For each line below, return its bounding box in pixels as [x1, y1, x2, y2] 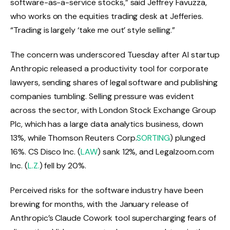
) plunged [170, 132, 205, 144]
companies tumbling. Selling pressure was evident [10, 91, 194, 102]
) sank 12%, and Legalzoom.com [97, 146, 214, 158]
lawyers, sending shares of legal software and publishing [10, 77, 218, 88]
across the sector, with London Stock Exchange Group [10, 105, 216, 116]
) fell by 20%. [39, 160, 86, 171]
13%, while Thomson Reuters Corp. [10, 132, 137, 144]
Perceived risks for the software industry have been [10, 185, 203, 196]
